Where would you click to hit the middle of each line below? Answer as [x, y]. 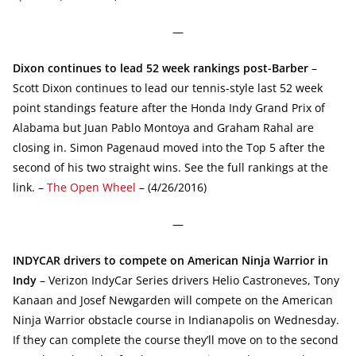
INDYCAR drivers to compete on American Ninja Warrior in [170, 260]
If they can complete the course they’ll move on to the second [176, 339]
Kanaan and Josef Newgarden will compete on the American [173, 300]
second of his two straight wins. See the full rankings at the [170, 167]
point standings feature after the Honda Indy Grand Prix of [169, 107]
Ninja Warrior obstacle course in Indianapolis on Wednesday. [176, 319]
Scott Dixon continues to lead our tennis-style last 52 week [168, 87]
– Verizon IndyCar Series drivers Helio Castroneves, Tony [188, 280]
